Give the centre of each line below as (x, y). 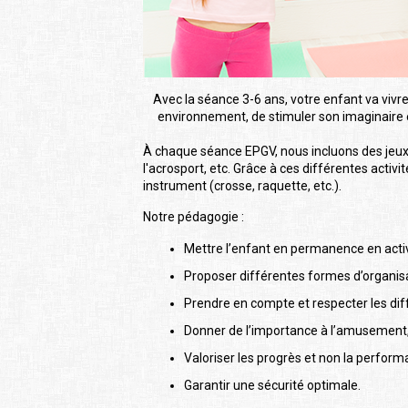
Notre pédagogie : (194, 217)
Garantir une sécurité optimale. (272, 386)
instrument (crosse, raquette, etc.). (242, 186)
